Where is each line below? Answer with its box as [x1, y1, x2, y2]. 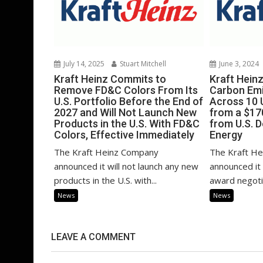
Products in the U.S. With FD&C [54, 117, 200, 130]
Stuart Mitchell [118, 58, 166, 69]
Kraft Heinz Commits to [54, 72, 166, 85]
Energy [210, 128, 243, 141]
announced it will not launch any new [54, 160, 198, 172]
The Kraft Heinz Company [54, 146, 159, 158]
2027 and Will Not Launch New [54, 106, 197, 119]
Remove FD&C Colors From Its [54, 83, 198, 96]
